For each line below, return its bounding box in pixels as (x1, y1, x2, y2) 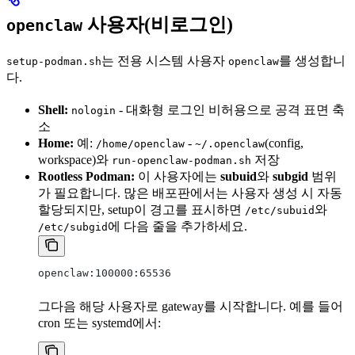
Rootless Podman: (38, 170, 135, 184)
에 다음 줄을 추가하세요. (108, 219, 247, 234)
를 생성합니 (279, 54, 345, 68)
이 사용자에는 (135, 170, 220, 184)
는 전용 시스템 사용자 (101, 54, 228, 68)
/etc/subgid (38, 221, 108, 234)
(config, (265, 136, 303, 151)
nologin (71, 105, 116, 117)
